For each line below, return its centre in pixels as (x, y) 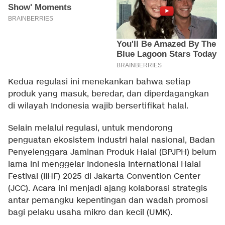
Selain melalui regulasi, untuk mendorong (90, 128)
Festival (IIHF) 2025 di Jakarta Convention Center (104, 176)
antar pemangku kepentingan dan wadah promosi (108, 200)
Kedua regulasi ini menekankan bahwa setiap (99, 82)
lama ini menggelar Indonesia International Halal (104, 164)
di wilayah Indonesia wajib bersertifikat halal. (98, 106)
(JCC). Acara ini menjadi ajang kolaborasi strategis (108, 188)
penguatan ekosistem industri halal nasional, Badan (111, 140)
